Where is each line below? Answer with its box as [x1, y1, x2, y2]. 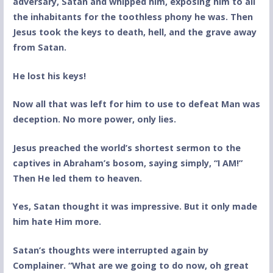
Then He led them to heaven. [12, 172, 142, 184]
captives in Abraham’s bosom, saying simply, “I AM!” [12, 157, 243, 169]
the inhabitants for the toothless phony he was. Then [12, 10, 253, 23]
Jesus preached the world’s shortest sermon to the [12, 141, 241, 154]
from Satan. [12, 41, 71, 53]
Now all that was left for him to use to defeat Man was [12, 98, 260, 110]
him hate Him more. [12, 216, 101, 228]
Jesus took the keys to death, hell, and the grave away [12, 26, 257, 38]
